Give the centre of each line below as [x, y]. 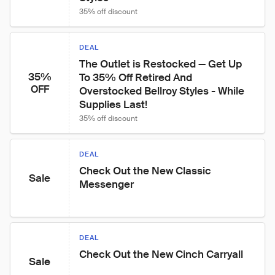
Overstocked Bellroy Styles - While [163, 91]
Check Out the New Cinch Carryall [161, 254]
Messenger [107, 184]
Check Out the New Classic [146, 171]
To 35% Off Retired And [137, 77]
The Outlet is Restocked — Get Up [162, 64]
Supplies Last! [113, 104]
